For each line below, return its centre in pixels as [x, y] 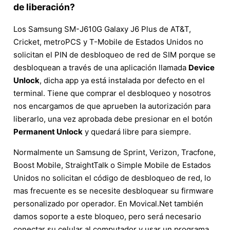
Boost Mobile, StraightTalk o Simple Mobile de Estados [112, 165]
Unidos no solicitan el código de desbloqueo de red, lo [112, 178]
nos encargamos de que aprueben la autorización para [112, 106]
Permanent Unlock [48, 131]
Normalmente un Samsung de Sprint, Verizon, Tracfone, [114, 152]
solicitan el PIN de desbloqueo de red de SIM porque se [114, 54]
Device [202, 67]
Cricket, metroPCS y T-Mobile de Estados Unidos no [108, 42]
